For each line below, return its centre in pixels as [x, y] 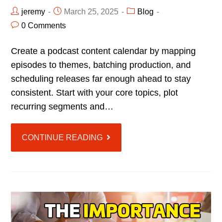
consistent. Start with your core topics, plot [95, 92]
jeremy [33, 11]
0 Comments [44, 25]
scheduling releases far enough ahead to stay [101, 79]
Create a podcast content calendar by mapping [104, 51]
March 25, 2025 [91, 11]
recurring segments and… [62, 106]
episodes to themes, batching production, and [101, 65]
